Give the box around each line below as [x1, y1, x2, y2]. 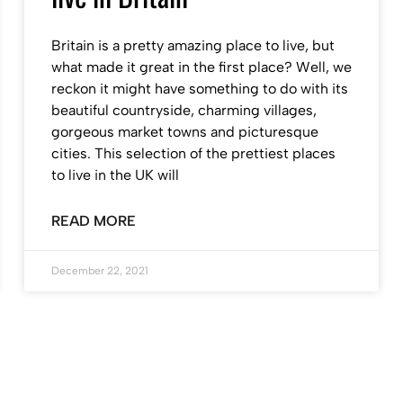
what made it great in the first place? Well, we [50, 58, 352, 76]
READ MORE [50, 212, 136, 229]
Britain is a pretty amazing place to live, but [50, 37, 335, 54]
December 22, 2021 [50, 264, 148, 277]
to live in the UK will [50, 166, 179, 184]
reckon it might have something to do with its [50, 80, 348, 97]
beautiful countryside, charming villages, [50, 102, 317, 119]
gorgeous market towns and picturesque [50, 123, 318, 140]
